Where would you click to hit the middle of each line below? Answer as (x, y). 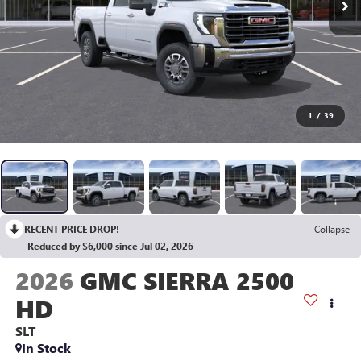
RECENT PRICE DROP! (72, 228)
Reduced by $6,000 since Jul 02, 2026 (110, 245)
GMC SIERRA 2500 (187, 280)
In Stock (46, 347)
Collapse (332, 228)
